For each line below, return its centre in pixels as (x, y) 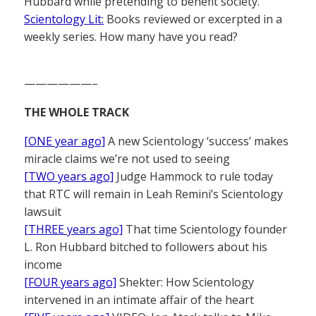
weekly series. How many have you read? (131, 37)
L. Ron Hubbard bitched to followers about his (146, 247)
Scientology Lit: (64, 19)
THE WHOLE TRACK (77, 113)
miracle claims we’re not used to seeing (127, 159)
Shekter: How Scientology (185, 282)
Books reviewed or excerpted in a (193, 19)
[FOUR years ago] (70, 282)
